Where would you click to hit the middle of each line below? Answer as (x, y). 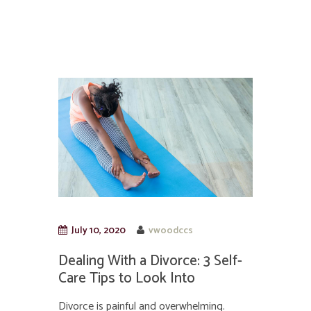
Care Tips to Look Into (127, 278)
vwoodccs (171, 230)
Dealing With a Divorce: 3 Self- (150, 261)
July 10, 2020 (98, 230)
